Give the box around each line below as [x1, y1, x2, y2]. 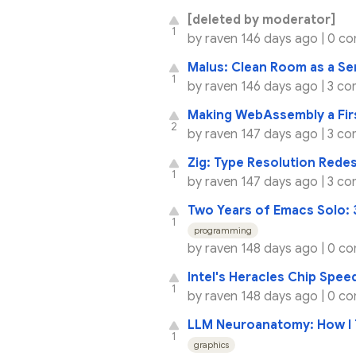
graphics [194, 339, 229, 350]
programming [194, 224, 252, 236]
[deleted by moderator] [188, 12, 335, 28]
